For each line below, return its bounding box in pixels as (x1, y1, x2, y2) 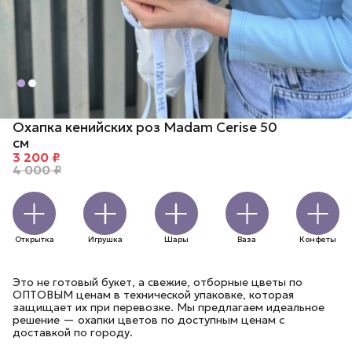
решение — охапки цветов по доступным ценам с (13, 313, 284, 327)
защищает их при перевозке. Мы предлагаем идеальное (13, 300, 324, 314)
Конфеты (299, 234, 336, 244)
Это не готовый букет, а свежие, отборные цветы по (13, 275, 302, 289)
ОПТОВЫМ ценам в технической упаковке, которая (13, 288, 294, 302)
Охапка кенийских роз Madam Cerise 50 (13, 119, 277, 136)
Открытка (14, 234, 54, 244)
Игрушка (87, 234, 123, 244)
